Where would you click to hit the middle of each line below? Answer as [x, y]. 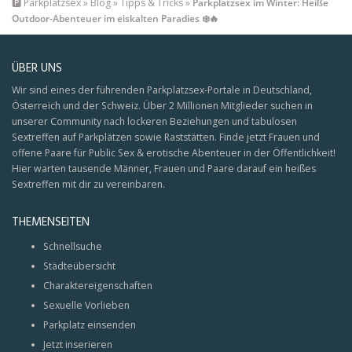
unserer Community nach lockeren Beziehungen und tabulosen [154, 122]
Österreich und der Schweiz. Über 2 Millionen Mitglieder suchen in [162, 106]
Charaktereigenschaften [98, 286]
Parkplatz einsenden [90, 325]
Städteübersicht [79, 266]
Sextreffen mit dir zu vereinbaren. [88, 185]
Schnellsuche [73, 247]
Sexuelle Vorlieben [86, 306]
